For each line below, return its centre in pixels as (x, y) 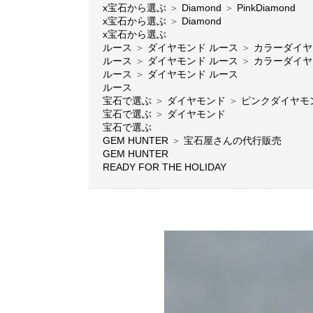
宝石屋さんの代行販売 (233, 140)
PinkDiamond (266, 8)
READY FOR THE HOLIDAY (165, 167)
